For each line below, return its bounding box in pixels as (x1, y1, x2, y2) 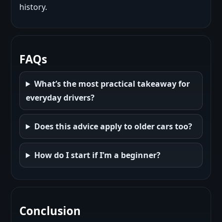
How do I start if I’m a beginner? (34, 150, 161, 161)
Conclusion (19, 203, 81, 219)
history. (19, 1, 47, 12)
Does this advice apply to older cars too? (34, 121, 192, 132)
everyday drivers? (26, 92, 95, 103)
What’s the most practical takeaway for (34, 78, 190, 89)
